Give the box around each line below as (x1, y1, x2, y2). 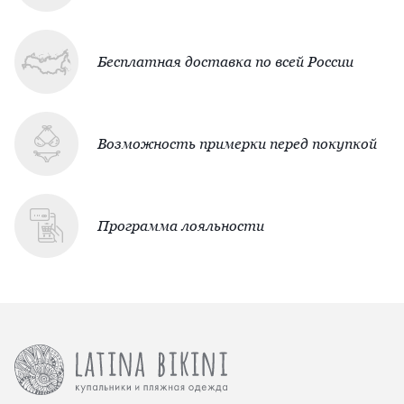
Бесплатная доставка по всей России (97, 52, 353, 70)
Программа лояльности (97, 216, 264, 234)
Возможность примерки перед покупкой (97, 134, 377, 152)
